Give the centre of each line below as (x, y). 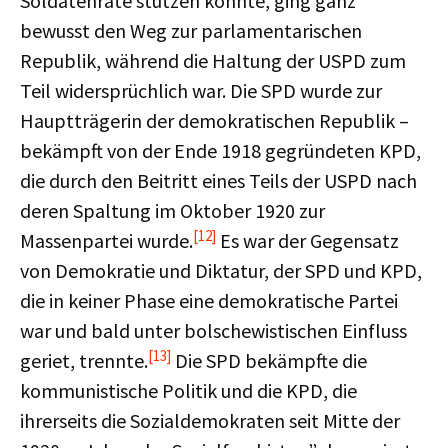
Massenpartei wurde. (106, 240)
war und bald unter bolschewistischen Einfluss (213, 330)
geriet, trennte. (84, 360)
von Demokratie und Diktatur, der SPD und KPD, (221, 270)
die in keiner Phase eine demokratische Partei (209, 300)
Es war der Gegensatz (307, 240)
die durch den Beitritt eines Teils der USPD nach (218, 180)
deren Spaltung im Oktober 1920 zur (172, 210)
